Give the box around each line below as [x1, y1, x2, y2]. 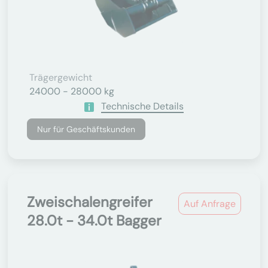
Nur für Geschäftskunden [37, 124, 135, 135]
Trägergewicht [29, 71, 92, 84]
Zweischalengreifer [27, 193, 153, 211]
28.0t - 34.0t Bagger [27, 211, 162, 230]
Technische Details [101, 100, 184, 112]
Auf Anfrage [184, 197, 236, 210]
